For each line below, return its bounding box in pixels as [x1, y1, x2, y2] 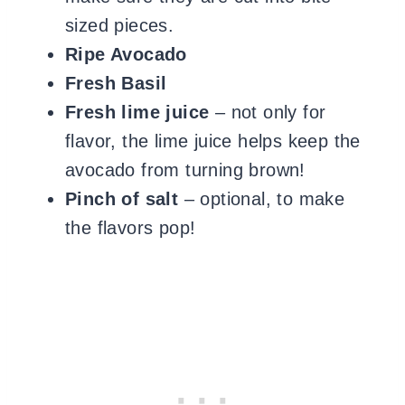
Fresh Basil [65, 73, 167, 93]
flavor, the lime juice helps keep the [65, 131, 361, 151]
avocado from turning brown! [65, 160, 306, 180]
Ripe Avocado [65, 44, 187, 64]
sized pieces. [65, 15, 174, 35]
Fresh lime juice [65, 102, 210, 122]
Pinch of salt [65, 189, 179, 209]
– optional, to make [178, 189, 345, 209]
